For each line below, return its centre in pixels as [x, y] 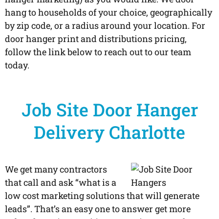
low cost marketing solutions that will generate [102, 196]
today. [17, 65]
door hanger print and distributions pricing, [96, 38]
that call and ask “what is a [61, 183]
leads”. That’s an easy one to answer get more [98, 209]
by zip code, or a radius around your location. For [105, 25]
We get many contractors [56, 169]
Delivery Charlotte [109, 132]
